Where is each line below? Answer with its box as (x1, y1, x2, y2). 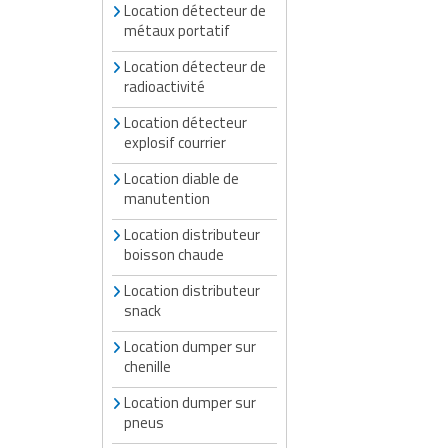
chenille (124, 354, 171, 378)
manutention (124, 186, 210, 210)
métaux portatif (124, 18, 230, 42)
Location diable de (124, 166, 239, 190)
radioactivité (124, 74, 205, 98)
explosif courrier (124, 130, 226, 154)
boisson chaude (124, 242, 224, 266)
